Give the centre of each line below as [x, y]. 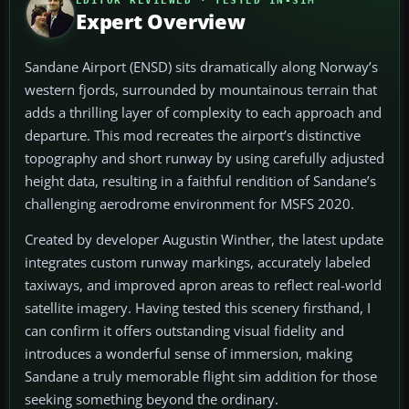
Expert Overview [161, 21]
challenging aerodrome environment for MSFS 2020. [189, 204]
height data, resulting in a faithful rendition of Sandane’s [200, 181]
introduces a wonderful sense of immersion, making [189, 354]
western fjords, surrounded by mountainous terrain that [201, 90]
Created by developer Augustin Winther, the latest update [204, 240]
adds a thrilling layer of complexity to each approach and [203, 113]
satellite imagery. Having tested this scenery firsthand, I [198, 308]
